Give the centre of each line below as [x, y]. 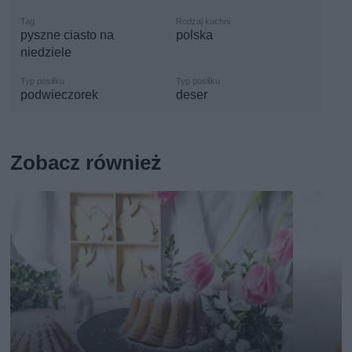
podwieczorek [60, 95]
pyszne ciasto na [68, 35]
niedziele [46, 53]
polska [195, 35]
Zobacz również [86, 163]
